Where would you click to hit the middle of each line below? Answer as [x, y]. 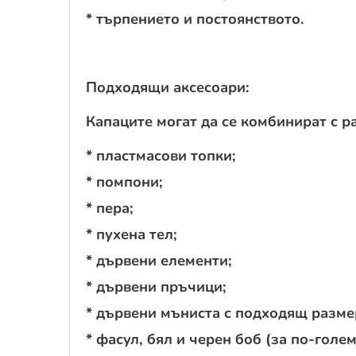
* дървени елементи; [159, 260]
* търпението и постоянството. [195, 18]
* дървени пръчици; [156, 286]
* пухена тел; [132, 234]
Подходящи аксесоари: [168, 87]
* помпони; [124, 181]
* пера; [110, 207]
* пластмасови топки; [161, 155]
